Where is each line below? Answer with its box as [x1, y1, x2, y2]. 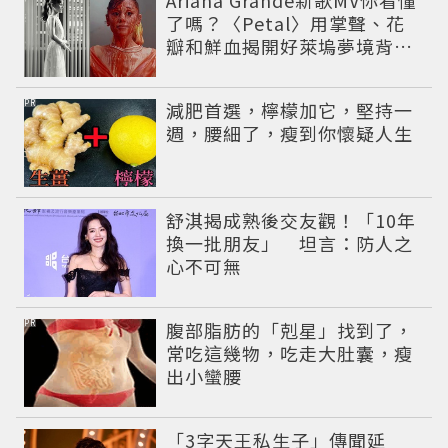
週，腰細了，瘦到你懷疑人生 [166, 119, 414, 146]
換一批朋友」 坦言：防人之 [166, 229, 414, 256]
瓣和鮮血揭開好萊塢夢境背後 [166, 32, 414, 59]
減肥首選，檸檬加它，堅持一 [166, 96, 414, 123]
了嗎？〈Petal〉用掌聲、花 [166, 9, 406, 36]
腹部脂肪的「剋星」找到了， [166, 316, 414, 343]
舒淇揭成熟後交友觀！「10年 [166, 206, 417, 233]
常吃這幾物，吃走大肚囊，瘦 [166, 339, 414, 366]
